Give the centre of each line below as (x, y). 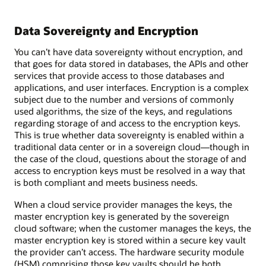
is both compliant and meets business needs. (106, 183)
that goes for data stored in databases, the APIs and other (132, 64)
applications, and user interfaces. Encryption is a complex (132, 88)
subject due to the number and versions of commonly (124, 99)
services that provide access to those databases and (119, 76)
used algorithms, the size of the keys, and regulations (123, 111)
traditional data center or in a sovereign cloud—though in (132, 147)
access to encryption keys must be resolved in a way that (130, 171)
